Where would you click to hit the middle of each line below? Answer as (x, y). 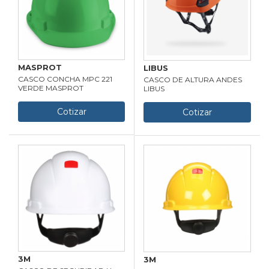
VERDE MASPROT (51, 88)
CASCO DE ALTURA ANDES (193, 80)
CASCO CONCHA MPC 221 (65, 79)
